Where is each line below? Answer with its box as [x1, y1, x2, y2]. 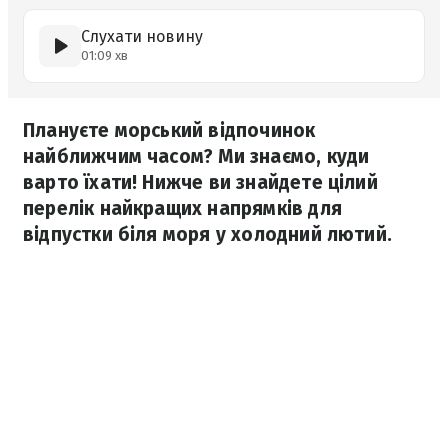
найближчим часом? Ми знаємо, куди [23, 145, 370, 168]
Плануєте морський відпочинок [23, 119, 316, 142]
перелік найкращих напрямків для [23, 197, 342, 220]
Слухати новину [81, 27, 203, 46]
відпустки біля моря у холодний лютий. [23, 223, 393, 246]
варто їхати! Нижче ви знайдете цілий [23, 171, 378, 194]
